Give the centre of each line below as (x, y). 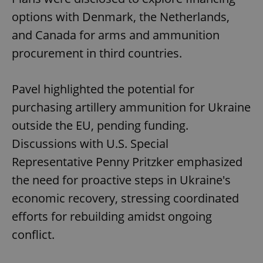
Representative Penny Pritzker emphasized (127, 162)
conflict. (33, 235)
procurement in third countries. (97, 53)
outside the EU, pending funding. (100, 126)
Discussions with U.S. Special (90, 144)
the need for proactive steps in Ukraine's (121, 180)
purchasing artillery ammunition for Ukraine (131, 107)
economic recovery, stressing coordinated (125, 198)
